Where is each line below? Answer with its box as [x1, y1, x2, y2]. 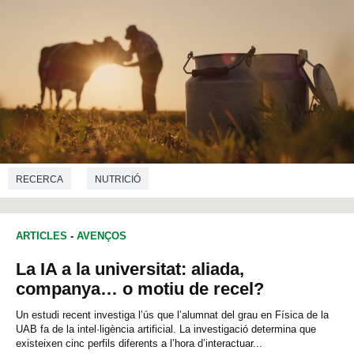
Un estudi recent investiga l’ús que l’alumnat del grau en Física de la [16, 309, 329, 322]
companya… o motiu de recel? [16, 279, 264, 299]
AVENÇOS [77, 230, 126, 243]
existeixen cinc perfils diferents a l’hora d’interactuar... [16, 337, 262, 350]
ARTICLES [16, 230, 67, 243]
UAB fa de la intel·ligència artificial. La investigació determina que [16, 323, 316, 336]
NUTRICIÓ [95, 173, 141, 185]
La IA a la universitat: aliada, [16, 259, 244, 280]
